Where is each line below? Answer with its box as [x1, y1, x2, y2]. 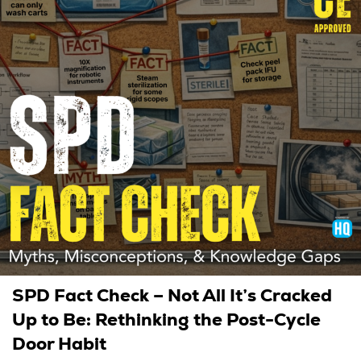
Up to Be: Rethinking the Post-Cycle [12, 307, 321, 331]
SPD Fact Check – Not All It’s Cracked [12, 283, 332, 307]
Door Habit [12, 331, 106, 355]
